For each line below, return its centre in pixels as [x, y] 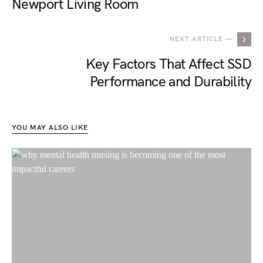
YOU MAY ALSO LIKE [50, 128]
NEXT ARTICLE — [201, 39]
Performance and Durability [170, 82]
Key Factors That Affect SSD [168, 65]
